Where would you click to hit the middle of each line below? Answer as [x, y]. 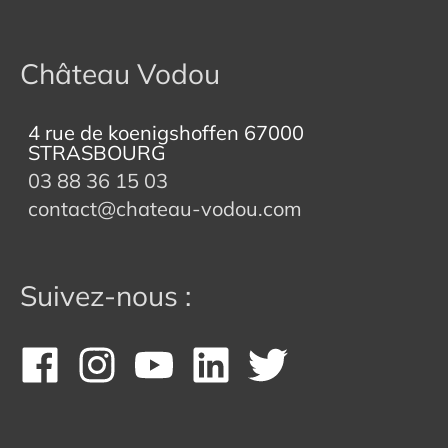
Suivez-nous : [105, 295]
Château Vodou [120, 73]
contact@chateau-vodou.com [165, 208]
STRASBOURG [97, 152]
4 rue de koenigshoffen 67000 [166, 132]
